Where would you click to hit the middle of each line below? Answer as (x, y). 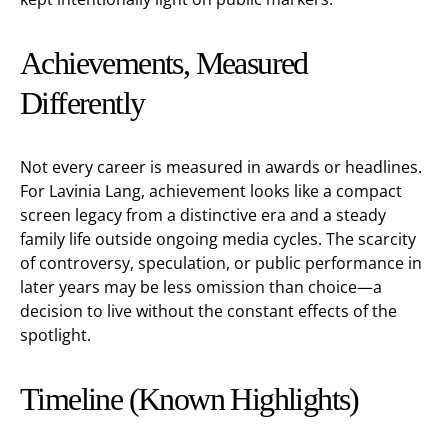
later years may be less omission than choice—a (201, 287)
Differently (82, 103)
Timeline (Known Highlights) (189, 399)
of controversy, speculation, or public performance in (221, 263)
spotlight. (55, 335)
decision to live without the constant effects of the (208, 311)
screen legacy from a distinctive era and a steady (203, 215)
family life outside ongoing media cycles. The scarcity (218, 239)
